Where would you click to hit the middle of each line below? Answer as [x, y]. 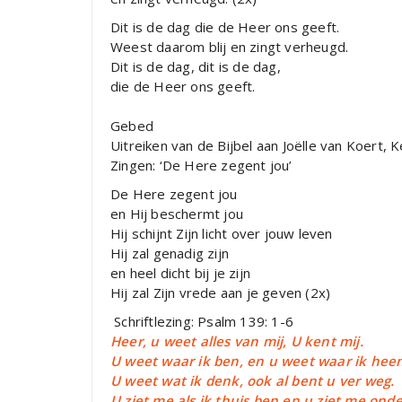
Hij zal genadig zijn [170, 253]
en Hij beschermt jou [177, 214]
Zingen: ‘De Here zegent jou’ [201, 166]
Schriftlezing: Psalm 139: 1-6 [202, 322]
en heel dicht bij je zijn [180, 273]
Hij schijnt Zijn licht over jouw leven [222, 234]
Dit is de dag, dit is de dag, [196, 67]
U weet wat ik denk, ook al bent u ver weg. [253, 381]
